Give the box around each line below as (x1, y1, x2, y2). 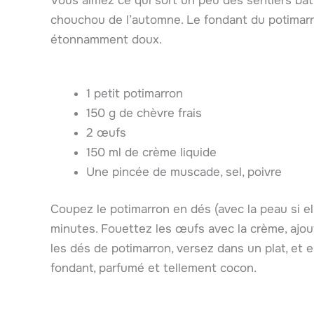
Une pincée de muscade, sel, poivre (86, 164, 282, 179)
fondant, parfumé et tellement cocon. (50, 261, 257, 276)
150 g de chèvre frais (86, 105, 202, 121)
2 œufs (86, 125, 126, 140)
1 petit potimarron (86, 86, 183, 101)
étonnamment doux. (50, 32, 162, 47)
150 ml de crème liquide (86, 144, 217, 160)
